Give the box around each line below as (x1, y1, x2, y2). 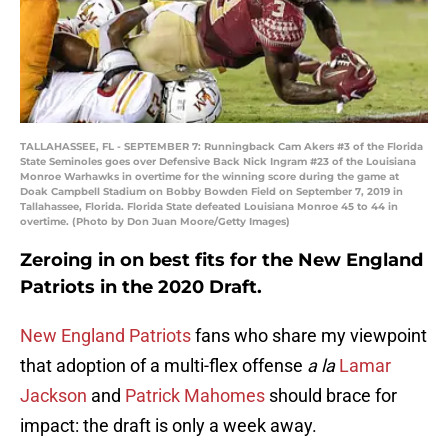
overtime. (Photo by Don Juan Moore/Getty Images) (20, 215, 290, 229)
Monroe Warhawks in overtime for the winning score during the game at (20, 170, 399, 184)
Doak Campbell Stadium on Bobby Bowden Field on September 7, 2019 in (20, 185, 403, 199)
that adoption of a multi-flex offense (20, 355, 307, 377)
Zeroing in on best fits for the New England (20, 249, 423, 272)
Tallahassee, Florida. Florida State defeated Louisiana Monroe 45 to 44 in (20, 200, 398, 214)
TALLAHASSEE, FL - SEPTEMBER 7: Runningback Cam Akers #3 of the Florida (20, 140, 423, 154)
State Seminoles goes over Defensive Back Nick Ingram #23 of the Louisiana (20, 155, 416, 169)
